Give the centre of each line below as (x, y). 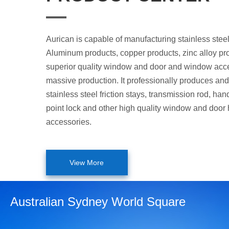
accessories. (68, 122)
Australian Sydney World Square (98, 202)
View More (87, 162)
